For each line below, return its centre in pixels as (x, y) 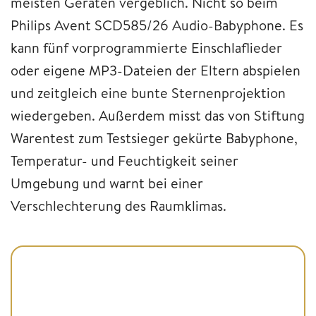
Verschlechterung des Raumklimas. (119, 205)
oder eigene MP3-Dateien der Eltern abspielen (156, 70)
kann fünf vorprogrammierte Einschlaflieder (146, 47)
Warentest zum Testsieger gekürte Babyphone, (154, 138)
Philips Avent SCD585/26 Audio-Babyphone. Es (157, 25)
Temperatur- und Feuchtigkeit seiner (124, 160)
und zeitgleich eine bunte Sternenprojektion (148, 92)
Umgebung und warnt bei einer (107, 183)
